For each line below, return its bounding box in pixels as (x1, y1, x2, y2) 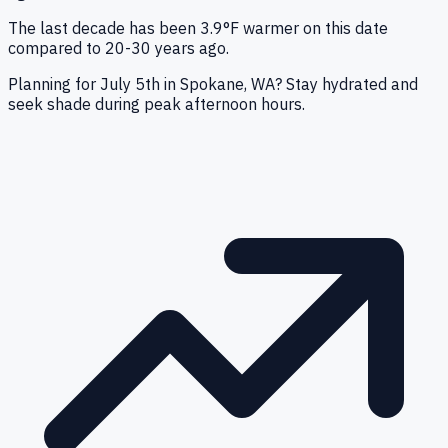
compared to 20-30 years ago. (8, 38, 229, 59)
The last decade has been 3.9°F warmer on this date (8, 18, 388, 39)
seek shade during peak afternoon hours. (8, 94, 305, 115)
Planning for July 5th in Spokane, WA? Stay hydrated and (8, 74, 418, 95)
